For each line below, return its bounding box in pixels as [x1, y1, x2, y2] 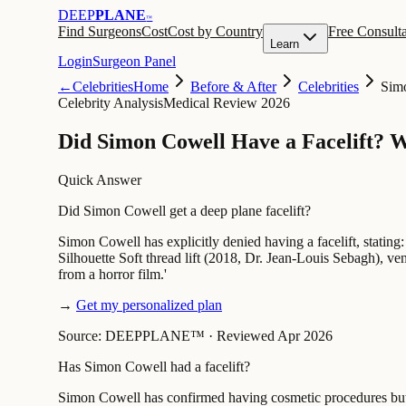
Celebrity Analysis [58, 95, 163, 111]
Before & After [190, 79, 276, 94]
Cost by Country [168, 24, 263, 39]
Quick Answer [58, 171, 141, 188]
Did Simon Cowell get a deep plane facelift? [58, 202, 311, 218]
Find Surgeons [58, 24, 141, 39]
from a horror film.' [58, 266, 167, 282]
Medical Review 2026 [163, 95, 290, 111]
